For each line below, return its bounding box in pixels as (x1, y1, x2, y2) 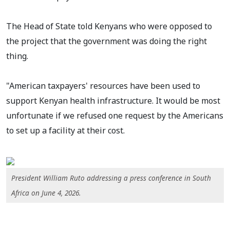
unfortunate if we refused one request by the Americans (6, 110, 223, 122)
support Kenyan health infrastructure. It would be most (6, 95, 220, 107)
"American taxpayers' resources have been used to (6, 80, 200, 92)
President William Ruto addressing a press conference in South (11, 173, 211, 183)
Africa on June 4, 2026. (11, 188, 81, 198)
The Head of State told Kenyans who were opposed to (6, 21, 212, 32)
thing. (6, 50, 28, 62)
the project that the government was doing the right (6, 35, 207, 47)
